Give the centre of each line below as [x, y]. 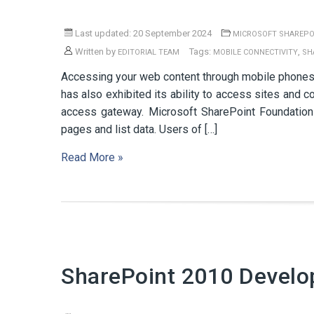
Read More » [92, 157]
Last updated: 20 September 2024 [142, 33]
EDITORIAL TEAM [149, 52]
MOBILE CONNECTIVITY [255, 52]
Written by [95, 52]
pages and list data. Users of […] [139, 129]
